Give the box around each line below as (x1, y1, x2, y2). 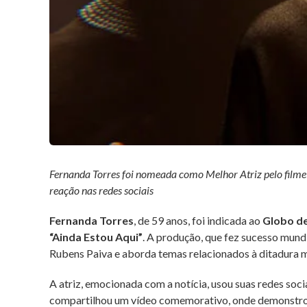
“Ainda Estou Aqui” (49, 230, 143, 243)
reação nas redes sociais (49, 183, 153, 197)
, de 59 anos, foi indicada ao (134, 213, 262, 227)
